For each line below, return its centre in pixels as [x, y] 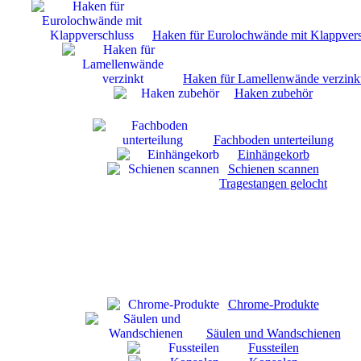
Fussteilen [273, 348]
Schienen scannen [273, 169]
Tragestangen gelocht [273, 183]
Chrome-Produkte [273, 304]
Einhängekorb [273, 154]
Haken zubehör [273, 93]
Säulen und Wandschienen [273, 333]
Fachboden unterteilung [273, 140]
